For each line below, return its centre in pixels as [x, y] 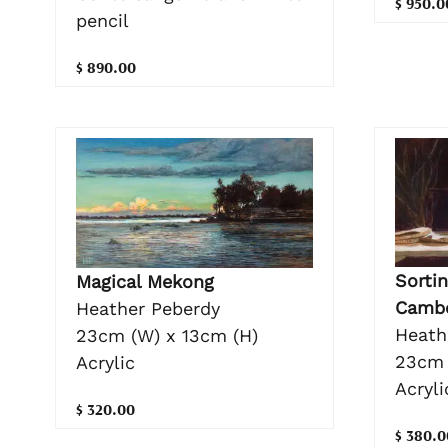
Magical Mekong [145, 282]
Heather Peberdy [148, 309]
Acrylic [105, 363]
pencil [102, 20]
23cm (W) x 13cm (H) [167, 336]
